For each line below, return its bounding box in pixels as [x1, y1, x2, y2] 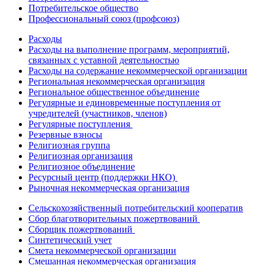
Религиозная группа [28, 140, 110, 150]
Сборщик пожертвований [28, 224, 135, 234]
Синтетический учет [28, 234, 112, 245]
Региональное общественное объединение [28, 86, 199, 97]
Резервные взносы [28, 129, 102, 140]
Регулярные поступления [28, 118, 132, 129]
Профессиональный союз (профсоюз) [28, 13, 179, 24]
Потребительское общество [28, 2, 138, 13]
